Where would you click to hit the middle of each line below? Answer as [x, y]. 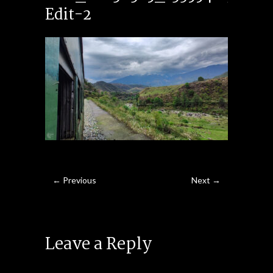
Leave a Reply [98, 245]
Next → [206, 180]
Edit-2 [68, 15]
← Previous [74, 180]
